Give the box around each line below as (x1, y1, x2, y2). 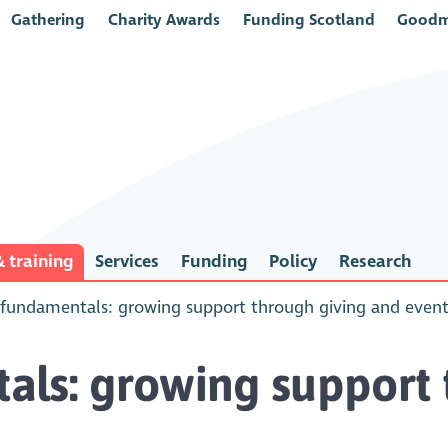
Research (338, 251, 411, 273)
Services (94, 251, 159, 273)
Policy (268, 251, 317, 273)
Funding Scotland (242, 10, 375, 29)
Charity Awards (107, 10, 220, 29)
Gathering (11, 10, 86, 29)
